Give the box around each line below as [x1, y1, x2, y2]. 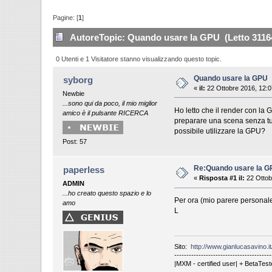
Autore [69, 32, 99, 43]
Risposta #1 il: [199, 174, 245, 182]
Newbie [63, 89, 85, 97]
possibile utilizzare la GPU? [174, 126, 265, 135]
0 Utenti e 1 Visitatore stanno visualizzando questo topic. [56, 55, 222, 63]
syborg [63, 74, 93, 85]
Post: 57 [63, 138, 87, 146]
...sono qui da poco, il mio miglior [63, 99, 158, 107]
